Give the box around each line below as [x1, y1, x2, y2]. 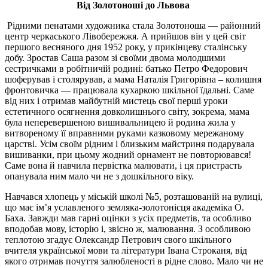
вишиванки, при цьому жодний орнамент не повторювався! [5, 149, 251, 160]
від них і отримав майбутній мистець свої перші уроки [5, 95, 228, 106]
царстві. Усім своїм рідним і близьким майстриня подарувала [5, 138, 254, 149]
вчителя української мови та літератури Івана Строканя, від [5, 245, 247, 255]
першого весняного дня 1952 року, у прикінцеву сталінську [5, 41, 247, 52]
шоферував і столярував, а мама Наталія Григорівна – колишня [5, 74, 261, 84]
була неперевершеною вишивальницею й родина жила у [5, 117, 236, 127]
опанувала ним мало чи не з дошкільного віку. [5, 170, 194, 181]
